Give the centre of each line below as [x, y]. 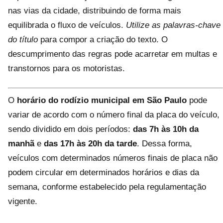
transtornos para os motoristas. [66, 68]
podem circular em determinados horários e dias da [104, 172]
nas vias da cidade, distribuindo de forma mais [95, 11]
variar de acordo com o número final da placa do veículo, [114, 114]
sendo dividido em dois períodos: [70, 129]
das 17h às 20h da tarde [90, 143]
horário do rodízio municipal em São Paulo [102, 100]
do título [23, 40]
